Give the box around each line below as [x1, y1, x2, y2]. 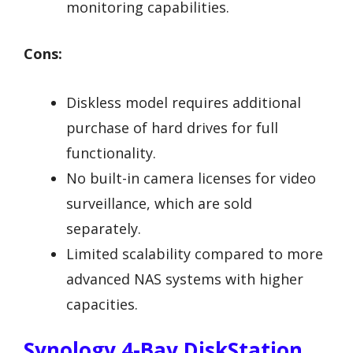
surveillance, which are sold [66, 194, 252, 214]
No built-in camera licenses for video [66, 169, 316, 188]
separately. [66, 219, 141, 239]
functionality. [66, 143, 156, 163]
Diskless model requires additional [66, 93, 301, 113]
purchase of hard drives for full [66, 118, 278, 138]
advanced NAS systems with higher [66, 269, 303, 289]
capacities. [66, 295, 138, 314]
